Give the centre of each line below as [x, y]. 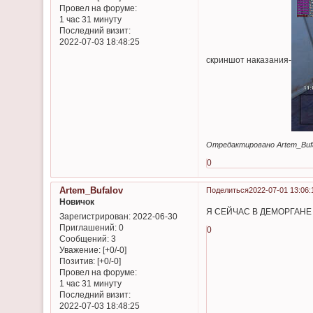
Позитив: [77, 261]
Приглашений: [88, 228]
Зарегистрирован [94, 217]
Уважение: [80, 250]
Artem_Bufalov [91, 191]
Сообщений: [84, 239]
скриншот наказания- [249, 59]
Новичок [77, 202]
